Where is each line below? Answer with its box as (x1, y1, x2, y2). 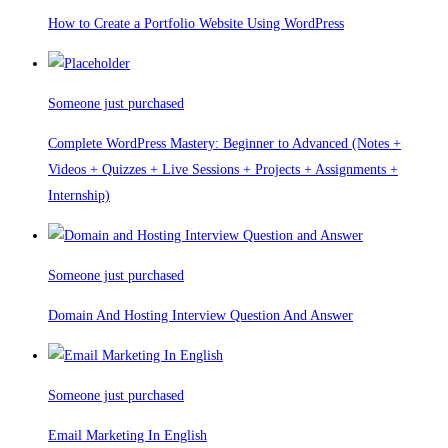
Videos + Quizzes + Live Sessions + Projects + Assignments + (48, 162, 398, 178)
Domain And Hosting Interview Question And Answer (48, 308, 353, 324)
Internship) (48, 188, 110, 204)
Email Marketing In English (48, 428, 207, 444)
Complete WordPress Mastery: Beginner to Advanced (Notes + (48, 136, 401, 152)
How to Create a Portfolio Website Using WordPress (48, 16, 344, 32)
